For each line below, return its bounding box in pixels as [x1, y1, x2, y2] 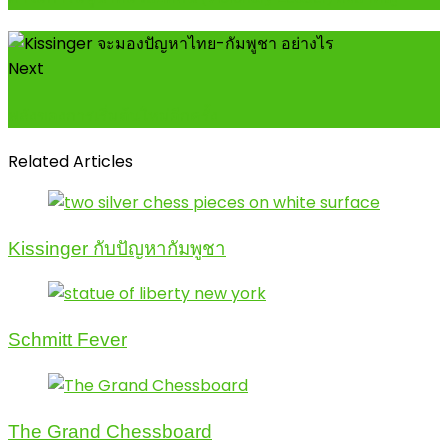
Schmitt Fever [8, 329, 127, 351]
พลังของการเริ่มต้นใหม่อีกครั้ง [8, 106, 218, 124]
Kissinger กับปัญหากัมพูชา [8, 237, 226, 259]
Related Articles [8, 149, 133, 173]
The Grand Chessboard [8, 420, 212, 442]
